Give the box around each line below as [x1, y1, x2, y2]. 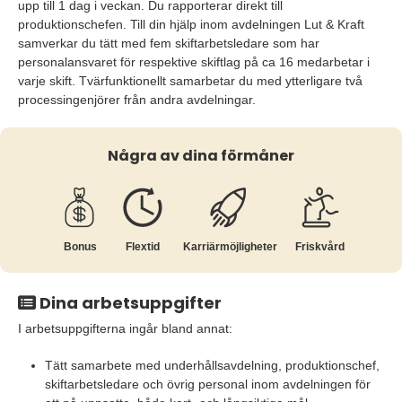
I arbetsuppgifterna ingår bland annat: [18, 321, 236, 336]
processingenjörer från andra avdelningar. [18, 92, 256, 107]
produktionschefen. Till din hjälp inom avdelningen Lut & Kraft [18, 17, 364, 31]
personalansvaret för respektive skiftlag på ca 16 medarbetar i [18, 55, 370, 69]
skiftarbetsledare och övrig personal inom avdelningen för [45, 377, 371, 391]
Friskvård [295, 240, 345, 253]
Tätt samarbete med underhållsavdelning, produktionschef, [45, 358, 380, 372]
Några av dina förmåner [108, 145, 294, 166]
